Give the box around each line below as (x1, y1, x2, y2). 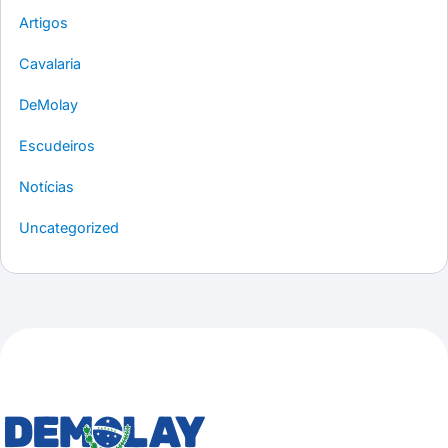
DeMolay (19, 96, 78, 114)
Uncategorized (19, 219, 119, 237)
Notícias (19, 178, 74, 196)
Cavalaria (19, 55, 81, 73)
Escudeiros (19, 137, 95, 155)
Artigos (19, 14, 68, 32)
